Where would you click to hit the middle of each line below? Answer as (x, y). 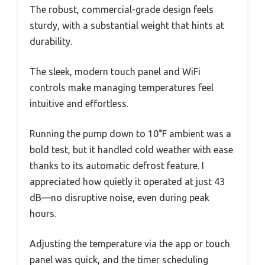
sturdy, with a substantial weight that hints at (127, 26)
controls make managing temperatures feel (122, 88)
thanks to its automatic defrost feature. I (117, 166)
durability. (51, 42)
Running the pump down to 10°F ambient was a (130, 134)
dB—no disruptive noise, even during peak (119, 198)
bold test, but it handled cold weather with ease (131, 150)
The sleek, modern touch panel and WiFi (115, 72)
